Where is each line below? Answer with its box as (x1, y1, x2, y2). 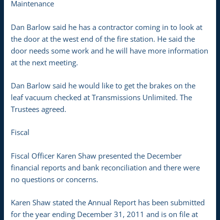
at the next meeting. (11, 57, 79, 67)
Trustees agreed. (11, 104, 67, 114)
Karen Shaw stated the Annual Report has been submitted (11, 197, 205, 208)
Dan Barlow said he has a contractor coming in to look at (11, 22, 203, 32)
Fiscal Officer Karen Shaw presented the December (11, 150, 182, 161)
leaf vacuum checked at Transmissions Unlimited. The (11, 92, 192, 103)
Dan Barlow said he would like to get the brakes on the (11, 81, 196, 91)
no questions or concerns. (11, 174, 99, 184)
